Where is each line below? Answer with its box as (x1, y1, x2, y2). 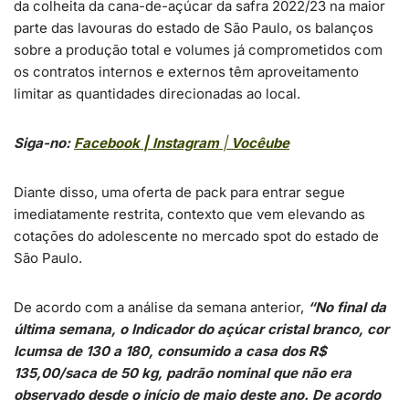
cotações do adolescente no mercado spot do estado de (14, 227, 379, 245)
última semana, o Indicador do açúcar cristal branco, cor (14, 320, 389, 338)
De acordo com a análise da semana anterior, (14, 299, 308, 316)
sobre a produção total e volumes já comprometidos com (14, 41, 383, 58)
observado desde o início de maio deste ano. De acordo (14, 386, 381, 404)
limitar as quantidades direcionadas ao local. (14, 85, 300, 102)
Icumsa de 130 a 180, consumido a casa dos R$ (14, 342, 327, 360)
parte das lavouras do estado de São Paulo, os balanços (14, 19, 373, 37)
